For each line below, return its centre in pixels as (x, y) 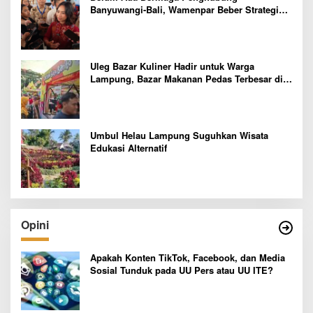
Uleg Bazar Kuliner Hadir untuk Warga (172, 66)
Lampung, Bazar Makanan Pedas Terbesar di (187, 78)
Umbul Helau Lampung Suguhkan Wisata (179, 135)
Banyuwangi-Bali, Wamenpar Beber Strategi (184, 9)
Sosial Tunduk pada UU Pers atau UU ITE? (182, 270)
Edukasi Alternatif (129, 147)
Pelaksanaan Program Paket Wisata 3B (174, 22)
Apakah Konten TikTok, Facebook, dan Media (188, 257)
